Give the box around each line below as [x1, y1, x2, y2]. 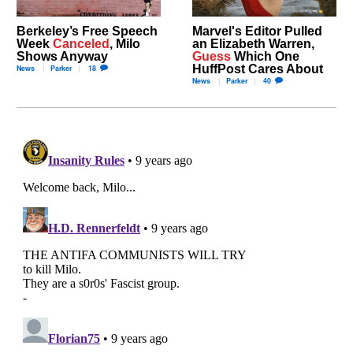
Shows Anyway [17, 49, 109, 64]
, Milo [110, 36, 141, 51]
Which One [231, 49, 299, 64]
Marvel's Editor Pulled [192, 24, 322, 39]
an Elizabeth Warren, [192, 36, 314, 51]
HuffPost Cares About [192, 61, 323, 76]
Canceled [53, 36, 110, 51]
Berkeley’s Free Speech [17, 24, 158, 39]
